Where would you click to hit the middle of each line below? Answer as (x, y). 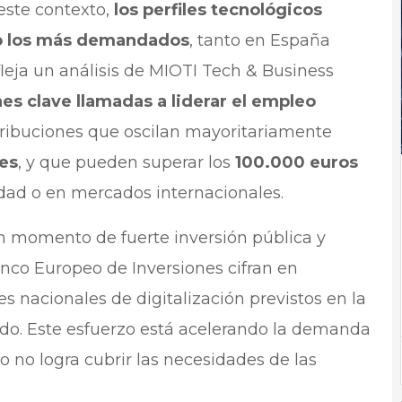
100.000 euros (296, 163)
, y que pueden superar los (126, 163)
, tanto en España (259, 41)
